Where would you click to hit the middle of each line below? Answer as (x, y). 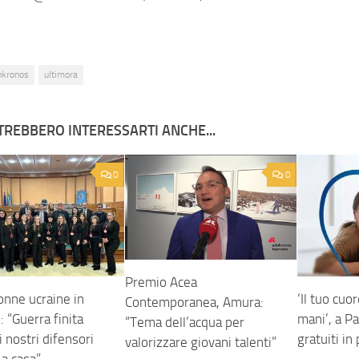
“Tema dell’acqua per (185, 323)
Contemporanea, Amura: (195, 303)
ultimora (61, 75)
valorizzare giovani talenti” (201, 343)
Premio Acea (161, 282)
